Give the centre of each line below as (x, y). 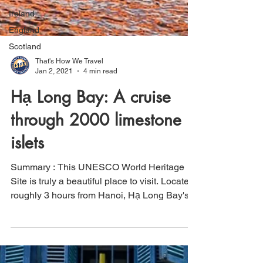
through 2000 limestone (96, 169)
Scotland (25, 46)
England (24, 30)
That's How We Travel (69, 110)
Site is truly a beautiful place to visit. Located (102, 230)
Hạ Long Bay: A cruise (91, 146)
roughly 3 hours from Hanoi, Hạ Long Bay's (100, 245)
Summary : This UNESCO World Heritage (97, 216)
